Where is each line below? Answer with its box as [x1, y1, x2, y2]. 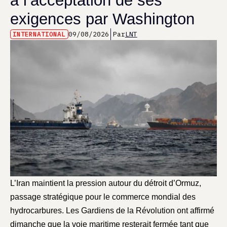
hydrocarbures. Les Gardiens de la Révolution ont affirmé [10, 206, 214, 215]
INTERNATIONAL [13, 30, 66, 39]
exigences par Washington [10, 10, 195, 28]
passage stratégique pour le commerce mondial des [10, 192, 196, 201]
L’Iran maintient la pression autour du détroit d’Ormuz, [10, 178, 201, 187]
